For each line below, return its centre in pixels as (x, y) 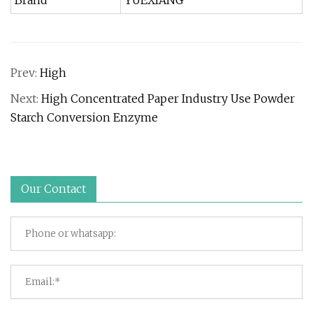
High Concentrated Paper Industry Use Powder (168, 99)
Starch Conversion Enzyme (84, 117)
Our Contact (53, 189)
